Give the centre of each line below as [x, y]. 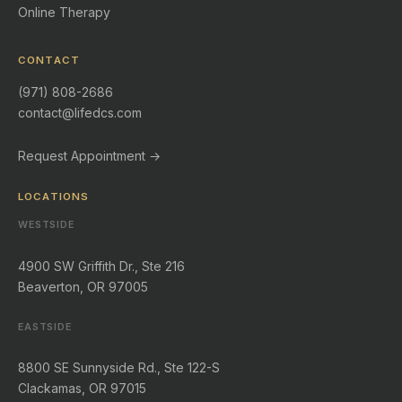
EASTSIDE [45, 326]
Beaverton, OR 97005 [83, 286]
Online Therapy [64, 13]
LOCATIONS [54, 196]
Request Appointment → [89, 155]
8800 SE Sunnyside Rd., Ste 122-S [119, 367]
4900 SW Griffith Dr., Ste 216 [101, 266]
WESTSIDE [46, 225]
